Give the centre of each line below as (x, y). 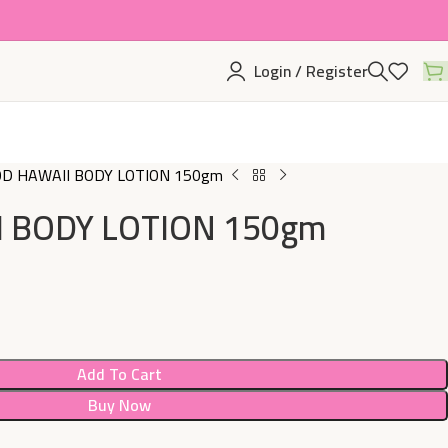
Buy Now (119, 405)
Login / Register (311, 71)
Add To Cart (119, 374)
